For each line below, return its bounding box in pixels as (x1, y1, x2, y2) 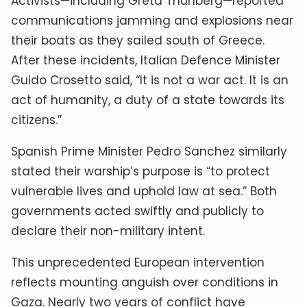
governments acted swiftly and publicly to (11, 202, 264, 219)
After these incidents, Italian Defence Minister (11, 51, 280, 69)
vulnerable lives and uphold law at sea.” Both (11, 182, 277, 199)
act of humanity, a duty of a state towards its (11, 91, 284, 108)
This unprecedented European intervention (11, 254, 265, 271)
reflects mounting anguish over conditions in (11, 273, 278, 291)
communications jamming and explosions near (11, 12, 293, 29)
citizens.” (11, 111, 62, 128)
